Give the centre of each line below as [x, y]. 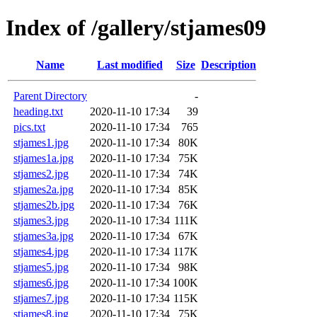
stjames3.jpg [41, 220]
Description [229, 64]
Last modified [130, 64]
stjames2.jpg [41, 173]
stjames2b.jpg [44, 204]
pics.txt [29, 127]
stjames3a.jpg [44, 236]
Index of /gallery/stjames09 [136, 28]
